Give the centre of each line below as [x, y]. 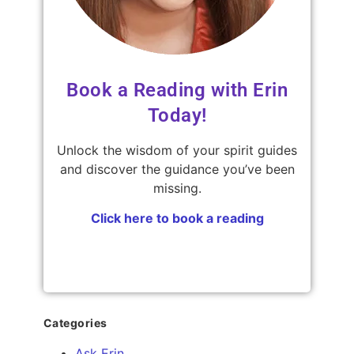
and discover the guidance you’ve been [177, 169]
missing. [177, 188]
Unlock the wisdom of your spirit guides [177, 150]
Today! [177, 115]
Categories [75, 323]
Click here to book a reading [177, 218]
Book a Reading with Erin [177, 90]
